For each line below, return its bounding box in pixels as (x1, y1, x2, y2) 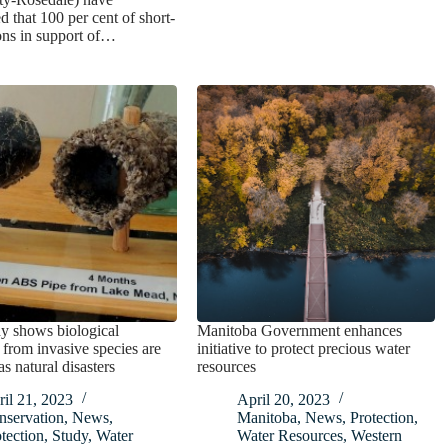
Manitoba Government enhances (197, 322, 403, 340)
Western (351, 427, 403, 445)
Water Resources (237, 427, 344, 445)
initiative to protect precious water (197, 340, 411, 358)
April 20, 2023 (237, 391, 331, 409)
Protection (350, 409, 415, 427)
